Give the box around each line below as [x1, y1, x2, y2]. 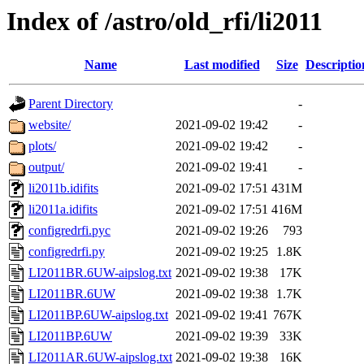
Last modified [184, 58, 260, 72]
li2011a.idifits [28, 202, 97, 217]
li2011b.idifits [28, 181, 98, 196]
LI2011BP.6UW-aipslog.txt [28, 308, 168, 323]
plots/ [28, 139, 56, 154]
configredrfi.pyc [28, 223, 110, 238]
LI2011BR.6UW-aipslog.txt [28, 266, 171, 280]
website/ [28, 118, 71, 132]
